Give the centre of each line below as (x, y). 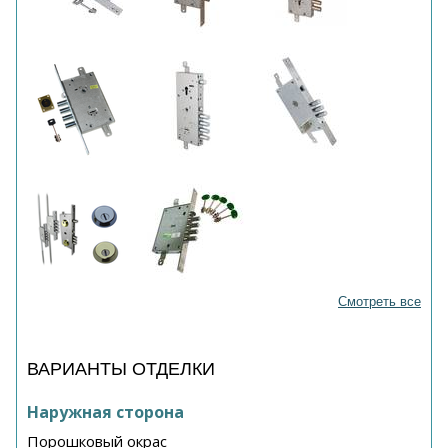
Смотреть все (379, 301)
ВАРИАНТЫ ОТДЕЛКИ (121, 369)
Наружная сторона (105, 412)
